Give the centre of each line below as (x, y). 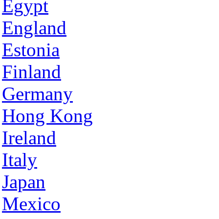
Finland (32, 72)
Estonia (31, 50)
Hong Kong (47, 116)
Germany (37, 94)
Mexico (31, 204)
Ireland (29, 138)
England (34, 28)
